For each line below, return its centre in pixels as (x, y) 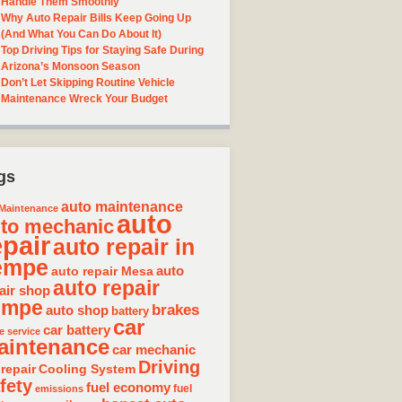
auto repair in (124, 246)
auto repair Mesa (102, 271)
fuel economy (128, 387)
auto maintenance (122, 206)
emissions (59, 388)
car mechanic (154, 350)
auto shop (77, 310)
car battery (77, 329)
